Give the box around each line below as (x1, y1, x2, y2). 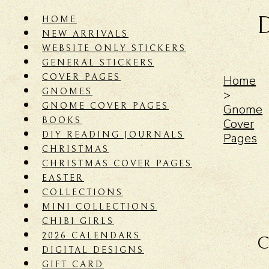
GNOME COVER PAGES (42, 100, 169, 111)
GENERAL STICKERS (42, 57, 154, 68)
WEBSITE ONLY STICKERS (42, 43, 186, 53)
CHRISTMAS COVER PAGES (42, 158, 192, 169)
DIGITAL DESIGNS (42, 244, 144, 255)
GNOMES (42, 86, 92, 97)
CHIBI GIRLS (42, 216, 114, 226)
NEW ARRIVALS (42, 28, 128, 39)
